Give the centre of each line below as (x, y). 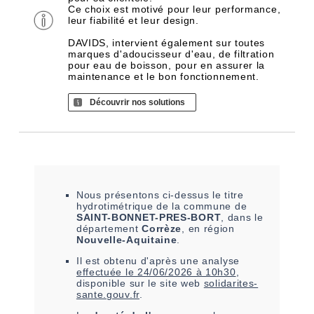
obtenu (120, 261)
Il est (90, 261)
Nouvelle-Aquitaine (127, 240)
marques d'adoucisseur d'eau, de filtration (171, 54)
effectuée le (107, 272)
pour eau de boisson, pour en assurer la (166, 65)
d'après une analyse (188, 261)
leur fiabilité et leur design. (133, 20)
